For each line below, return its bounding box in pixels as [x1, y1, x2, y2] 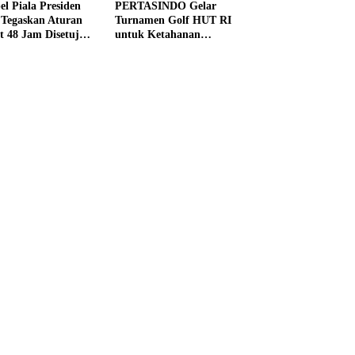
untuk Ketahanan [114, 29, 200, 41]
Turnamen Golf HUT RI [114, 14, 231, 27]
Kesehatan [114, 43, 165, 55]
